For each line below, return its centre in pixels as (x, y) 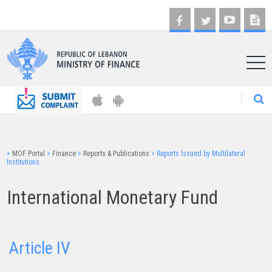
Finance (64, 154)
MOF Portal (29, 154)
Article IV (40, 248)
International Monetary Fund (113, 197)
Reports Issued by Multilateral (201, 154)
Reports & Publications (117, 154)
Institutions (23, 162)
